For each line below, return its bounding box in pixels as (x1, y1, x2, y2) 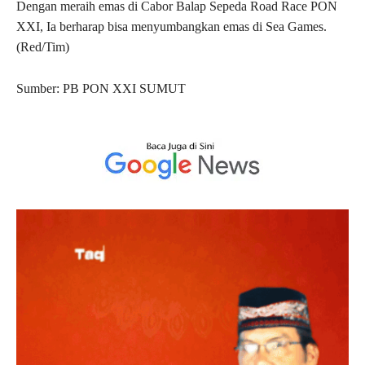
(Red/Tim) (16, 40, 69, 55)
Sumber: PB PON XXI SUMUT (16, 81, 186, 96)
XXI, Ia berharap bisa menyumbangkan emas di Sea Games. (16, 20, 327, 34)
